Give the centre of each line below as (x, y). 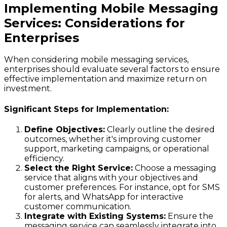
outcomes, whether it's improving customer (113, 139)
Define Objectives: (65, 129)
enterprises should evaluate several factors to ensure (112, 69)
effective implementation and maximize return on (105, 79)
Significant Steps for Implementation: (86, 109)
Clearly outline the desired (160, 129)
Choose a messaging (175, 168)
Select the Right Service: (79, 168)
